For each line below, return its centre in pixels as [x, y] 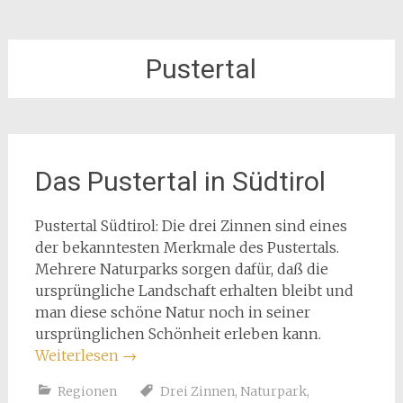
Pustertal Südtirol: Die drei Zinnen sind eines [191, 226]
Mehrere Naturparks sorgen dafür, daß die [181, 269]
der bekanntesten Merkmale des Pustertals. [187, 247]
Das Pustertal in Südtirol [180, 181]
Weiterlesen [78, 355]
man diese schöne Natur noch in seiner [172, 312]
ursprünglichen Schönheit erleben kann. [178, 334]
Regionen [87, 391]
